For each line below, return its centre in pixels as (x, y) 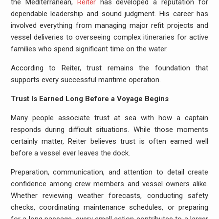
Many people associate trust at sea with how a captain (109, 118)
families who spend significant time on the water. (89, 49)
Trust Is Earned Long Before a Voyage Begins (89, 99)
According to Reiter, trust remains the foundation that (109, 68)
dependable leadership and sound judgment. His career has (109, 14)
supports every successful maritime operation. (86, 80)
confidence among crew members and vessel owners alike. (109, 184)
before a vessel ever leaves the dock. (70, 153)
